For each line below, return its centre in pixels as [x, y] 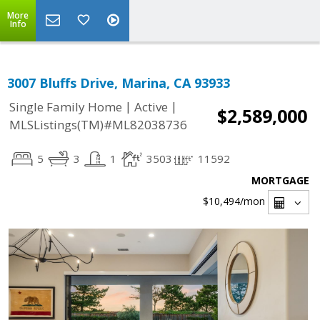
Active [151, 107]
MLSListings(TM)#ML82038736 [98, 125]
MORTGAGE [280, 180]
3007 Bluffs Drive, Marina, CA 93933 [119, 83]
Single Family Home [66, 107]
